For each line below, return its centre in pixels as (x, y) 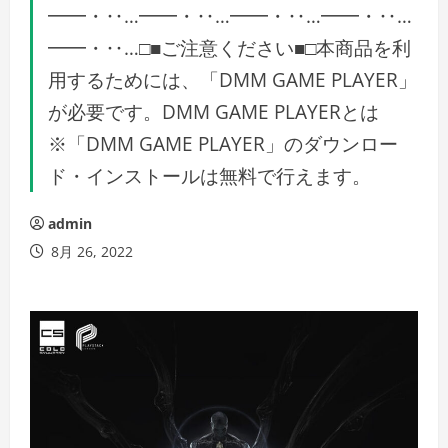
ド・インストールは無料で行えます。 (209, 175)
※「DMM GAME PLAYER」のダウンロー (223, 143)
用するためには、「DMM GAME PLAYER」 (232, 79)
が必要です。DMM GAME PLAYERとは (213, 111)
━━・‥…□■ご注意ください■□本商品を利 (229, 47)
